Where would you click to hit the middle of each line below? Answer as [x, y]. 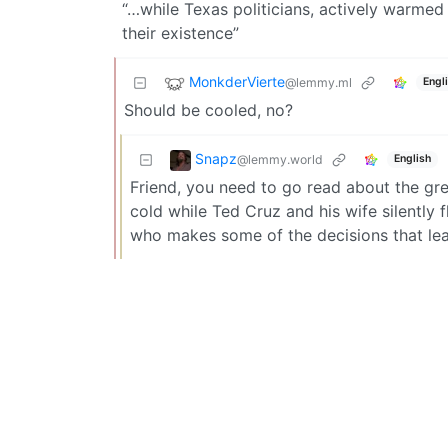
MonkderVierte [237, 81]
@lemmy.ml [318, 82]
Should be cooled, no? [208, 109]
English [412, 159]
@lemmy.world [280, 159]
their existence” [180, 32]
